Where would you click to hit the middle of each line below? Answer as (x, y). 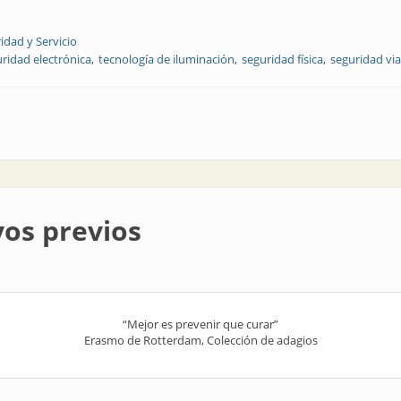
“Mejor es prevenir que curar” (200, 324)
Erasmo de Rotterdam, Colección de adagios (200, 340)
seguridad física (282, 59)
